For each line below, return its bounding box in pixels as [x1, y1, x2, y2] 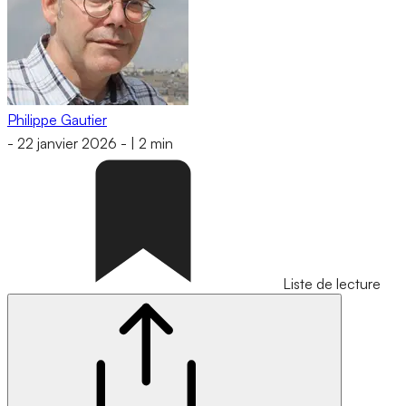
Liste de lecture [283, 275, 381, 294]
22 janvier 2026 [17, 134, 117, 153]
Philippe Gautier [7, 110, 107, 129]
